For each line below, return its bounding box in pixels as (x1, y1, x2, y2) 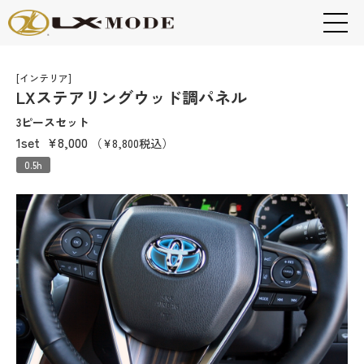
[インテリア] (16, 71, 71, 84)
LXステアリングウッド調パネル (16, 85, 247, 109)
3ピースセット (16, 114, 89, 130)
